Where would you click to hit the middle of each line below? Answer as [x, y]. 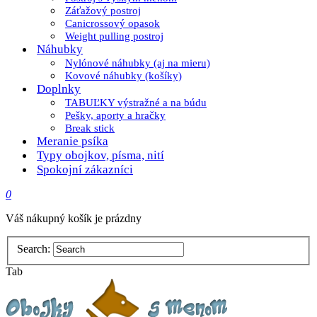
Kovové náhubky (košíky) [123, 76]
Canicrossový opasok [113, 23]
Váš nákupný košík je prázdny [74, 218]
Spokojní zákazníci [85, 169]
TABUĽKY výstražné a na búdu [136, 103]
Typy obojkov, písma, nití [100, 155]
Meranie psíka [73, 141]
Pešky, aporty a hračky [115, 115]
